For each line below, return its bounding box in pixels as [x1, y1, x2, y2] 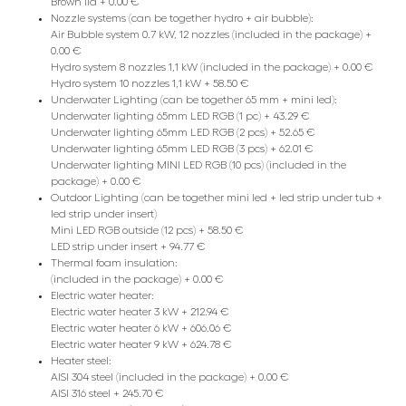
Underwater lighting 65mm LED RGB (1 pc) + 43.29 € [51, 111, 310, 122]
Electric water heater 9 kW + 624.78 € [51, 339, 232, 351]
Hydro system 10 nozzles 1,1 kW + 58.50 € [51, 78, 249, 90]
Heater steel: [51, 355, 111, 367]
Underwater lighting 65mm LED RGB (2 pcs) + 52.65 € [51, 127, 315, 139]
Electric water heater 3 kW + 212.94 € [51, 306, 229, 318]
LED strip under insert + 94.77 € [51, 241, 206, 253]
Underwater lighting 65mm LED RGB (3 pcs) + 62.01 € [51, 143, 314, 155]
